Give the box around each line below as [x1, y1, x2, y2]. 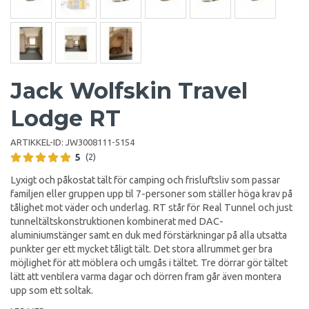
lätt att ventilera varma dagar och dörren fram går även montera [10, 270, 281, 282]
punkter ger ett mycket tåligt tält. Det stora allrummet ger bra [10, 243, 272, 255]
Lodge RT [10, 104, 121, 132]
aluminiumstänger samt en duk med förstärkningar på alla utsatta [10, 229, 287, 241]
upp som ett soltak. [10, 284, 93, 296]
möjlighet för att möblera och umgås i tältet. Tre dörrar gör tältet [10, 257, 288, 268]
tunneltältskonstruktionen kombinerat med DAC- [10, 215, 223, 227]
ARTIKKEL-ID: [10, 137, 66, 147]
